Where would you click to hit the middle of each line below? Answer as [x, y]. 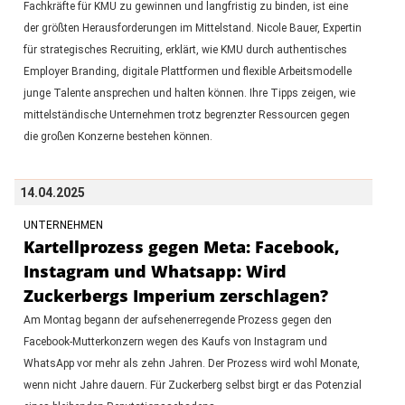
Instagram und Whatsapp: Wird [155, 271]
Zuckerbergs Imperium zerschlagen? [175, 295]
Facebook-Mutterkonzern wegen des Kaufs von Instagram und [175, 341]
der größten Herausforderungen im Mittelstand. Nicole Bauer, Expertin [192, 28]
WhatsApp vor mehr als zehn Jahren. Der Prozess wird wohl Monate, [191, 363]
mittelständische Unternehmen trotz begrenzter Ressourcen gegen [186, 114]
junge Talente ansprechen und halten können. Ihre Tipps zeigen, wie [189, 93]
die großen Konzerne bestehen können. [118, 136]
